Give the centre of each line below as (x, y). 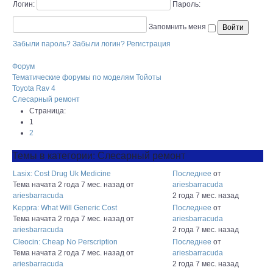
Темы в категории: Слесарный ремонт (99, 156)
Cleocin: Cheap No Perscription (65, 242)
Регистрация (149, 44)
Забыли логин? (99, 44)
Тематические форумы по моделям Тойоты (87, 77)
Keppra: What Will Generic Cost (65, 208)
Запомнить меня (178, 27)
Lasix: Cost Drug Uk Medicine (62, 174)
